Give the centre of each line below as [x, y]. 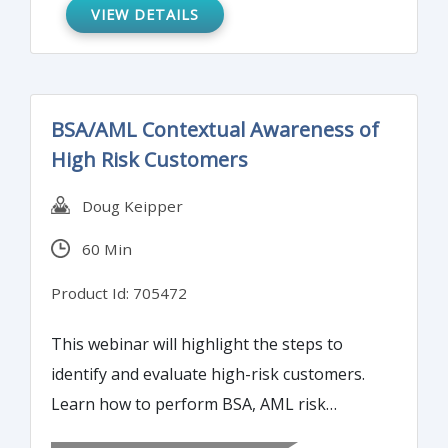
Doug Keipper [126, 205]
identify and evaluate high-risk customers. [208, 373]
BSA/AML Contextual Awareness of [215, 129]
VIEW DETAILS [145, 14]
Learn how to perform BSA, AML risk [188, 403]
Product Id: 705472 [119, 292]
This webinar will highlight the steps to [197, 343]
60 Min [101, 249]
